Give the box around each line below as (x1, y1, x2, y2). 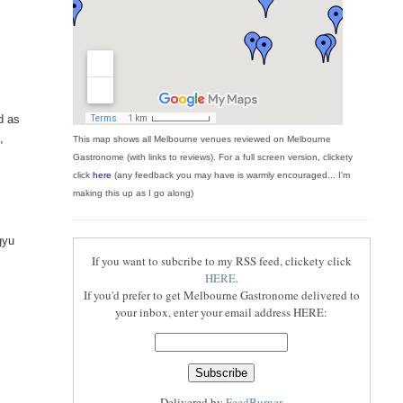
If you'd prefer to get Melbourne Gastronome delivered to (83, 287, 360, 304)
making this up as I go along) (72, 188, 193, 199)
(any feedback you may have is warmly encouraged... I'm (111, 170, 350, 181)
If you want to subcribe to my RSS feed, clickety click (91, 253, 352, 270)
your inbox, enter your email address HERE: (115, 304, 328, 321)
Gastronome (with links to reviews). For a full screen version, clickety (72, 152, 353, 163)
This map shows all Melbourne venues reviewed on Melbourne (72, 134, 331, 145)
